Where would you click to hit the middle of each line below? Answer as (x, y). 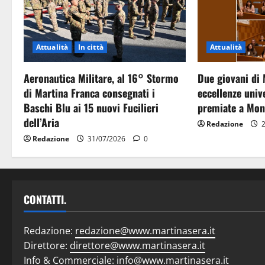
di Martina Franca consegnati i (89, 93)
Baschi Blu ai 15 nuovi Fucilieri (91, 108)
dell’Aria (41, 123)
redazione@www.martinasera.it (145, 231)
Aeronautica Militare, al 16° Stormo (101, 78)
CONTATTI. (45, 200)
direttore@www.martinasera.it (138, 246)
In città (91, 47)
